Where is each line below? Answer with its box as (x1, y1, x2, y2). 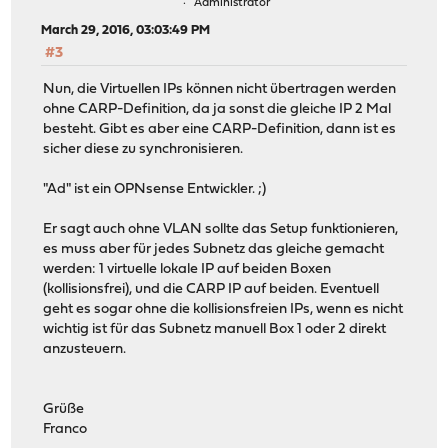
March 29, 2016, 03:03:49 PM (41, 24, 211, 37)
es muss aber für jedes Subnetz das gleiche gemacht (43, 242, 385, 258)
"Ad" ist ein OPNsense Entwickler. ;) (43, 182, 267, 198)
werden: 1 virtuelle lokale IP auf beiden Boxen (43, 262, 332, 278)
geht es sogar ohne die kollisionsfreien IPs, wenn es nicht (43, 302, 404, 318)
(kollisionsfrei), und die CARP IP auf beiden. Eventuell (43, 282, 380, 298)
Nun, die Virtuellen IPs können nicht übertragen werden (43, 82, 397, 98)
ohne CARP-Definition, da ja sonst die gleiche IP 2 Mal (43, 102, 392, 118)
